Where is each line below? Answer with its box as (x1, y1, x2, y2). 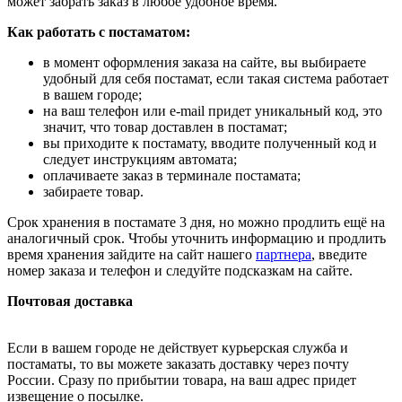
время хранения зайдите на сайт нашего (7, 246, 256, 262)
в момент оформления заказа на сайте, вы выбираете (43, 54, 366, 70)
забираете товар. (43, 183, 144, 199)
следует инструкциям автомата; (43, 151, 237, 167)
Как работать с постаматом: (7, 23, 190, 39)
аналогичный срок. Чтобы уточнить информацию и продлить (7, 230, 386, 246)
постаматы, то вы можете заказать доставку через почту (7, 355, 349, 371)
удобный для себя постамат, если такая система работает (43, 70, 389, 86)
